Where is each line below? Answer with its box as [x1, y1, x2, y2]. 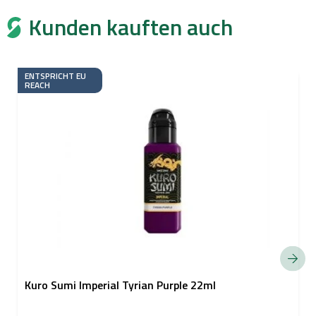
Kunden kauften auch [28, 9, 233, 44]
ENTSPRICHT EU [25, 68, 86, 83]
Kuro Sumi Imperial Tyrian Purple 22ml [25, 276, 216, 293]
